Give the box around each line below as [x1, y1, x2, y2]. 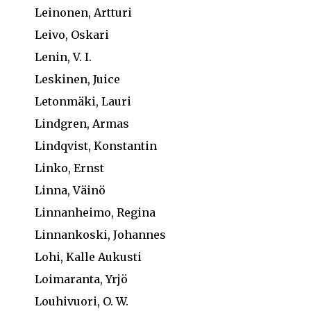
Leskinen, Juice [35, 72, 120, 86]
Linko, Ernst [35, 161, 104, 175]
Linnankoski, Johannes [35, 228, 166, 242]
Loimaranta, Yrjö [35, 272, 128, 286]
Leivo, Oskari [35, 28, 109, 42]
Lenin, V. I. [35, 50, 92, 64]
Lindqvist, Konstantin [35, 139, 157, 153]
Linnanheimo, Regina [35, 205, 155, 219]
